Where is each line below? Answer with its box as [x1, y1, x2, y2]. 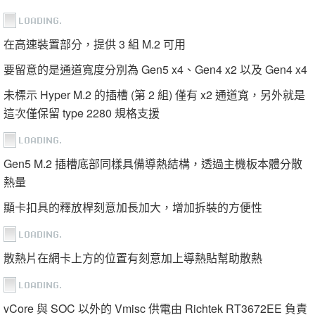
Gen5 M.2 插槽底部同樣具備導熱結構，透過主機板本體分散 [4, 155, 302, 172]
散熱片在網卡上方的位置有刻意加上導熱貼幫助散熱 [4, 250, 262, 266]
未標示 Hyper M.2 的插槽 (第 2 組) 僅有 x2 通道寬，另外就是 [4, 86, 305, 103]
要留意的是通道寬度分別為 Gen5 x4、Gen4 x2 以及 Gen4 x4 [4, 61, 307, 78]
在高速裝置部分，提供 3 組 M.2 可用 [4, 36, 186, 53]
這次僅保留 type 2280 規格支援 [4, 105, 160, 122]
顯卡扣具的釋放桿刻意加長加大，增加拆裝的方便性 [4, 199, 262, 216]
